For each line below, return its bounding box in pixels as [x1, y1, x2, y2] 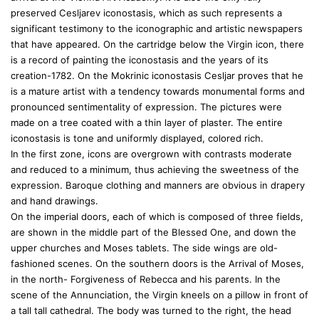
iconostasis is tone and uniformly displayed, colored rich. [11, 132, 263, 144]
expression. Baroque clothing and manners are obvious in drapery [11, 179, 305, 191]
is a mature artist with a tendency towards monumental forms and [11, 85, 305, 97]
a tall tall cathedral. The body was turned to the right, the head [11, 305, 291, 316]
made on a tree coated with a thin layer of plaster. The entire [11, 117, 283, 128]
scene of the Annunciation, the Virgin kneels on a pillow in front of [11, 289, 308, 300]
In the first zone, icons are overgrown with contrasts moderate [11, 148, 292, 159]
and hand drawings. [11, 195, 98, 206]
